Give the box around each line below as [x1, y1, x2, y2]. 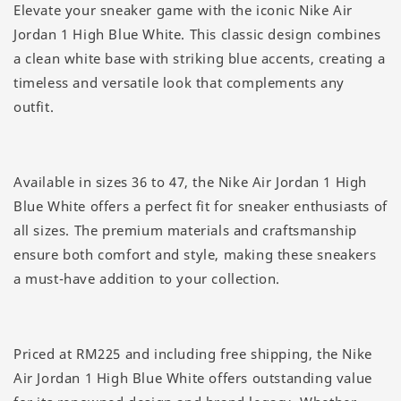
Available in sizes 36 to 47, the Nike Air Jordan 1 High [13, 173, 368, 192]
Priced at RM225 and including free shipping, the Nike [13, 345, 372, 363]
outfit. [13, 98, 55, 116]
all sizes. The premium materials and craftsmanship [13, 221, 358, 240]
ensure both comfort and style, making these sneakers [13, 245, 377, 264]
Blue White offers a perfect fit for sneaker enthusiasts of [13, 197, 388, 216]
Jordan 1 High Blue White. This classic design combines [13, 25, 381, 44]
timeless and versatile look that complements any [13, 73, 345, 92]
